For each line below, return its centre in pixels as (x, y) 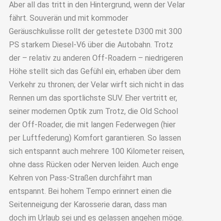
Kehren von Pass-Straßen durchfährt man (80, 178)
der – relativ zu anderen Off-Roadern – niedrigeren (96, 58)
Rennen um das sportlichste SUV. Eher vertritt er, (93, 98)
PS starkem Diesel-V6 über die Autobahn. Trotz (91, 45)
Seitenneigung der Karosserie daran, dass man (88, 205)
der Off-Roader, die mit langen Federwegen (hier (92, 125)
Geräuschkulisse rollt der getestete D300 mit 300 (95, 32)
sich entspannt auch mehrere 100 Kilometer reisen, (96, 151)
